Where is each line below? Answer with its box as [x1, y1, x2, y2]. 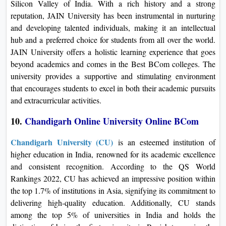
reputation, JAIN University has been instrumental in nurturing [11, 10, 215, 21]
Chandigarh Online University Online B [25, 114, 180, 128]
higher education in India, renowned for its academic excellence [11, 148, 215, 159]
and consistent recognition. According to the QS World [11, 160, 215, 172]
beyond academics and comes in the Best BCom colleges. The [11, 58, 215, 69]
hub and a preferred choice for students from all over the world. [11, 34, 215, 45]
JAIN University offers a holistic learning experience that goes [11, 46, 215, 57]
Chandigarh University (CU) [11, 136, 114, 148]
